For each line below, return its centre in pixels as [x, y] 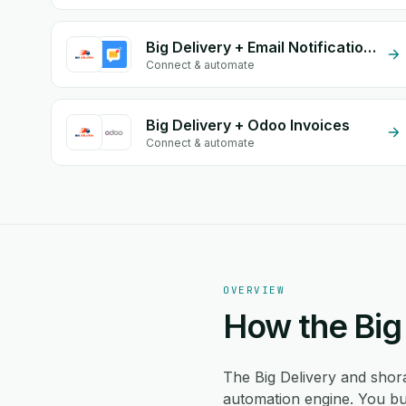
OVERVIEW [254, 290]
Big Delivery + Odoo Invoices [248, 125]
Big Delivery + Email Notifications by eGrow [370, 47]
